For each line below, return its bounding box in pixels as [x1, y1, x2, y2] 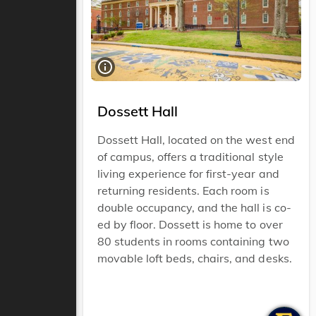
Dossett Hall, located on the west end [97, 133, 295, 147]
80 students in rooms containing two [97, 234, 289, 248]
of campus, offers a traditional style [97, 150, 284, 164]
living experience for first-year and [97, 166, 279, 181]
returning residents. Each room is [97, 183, 269, 197]
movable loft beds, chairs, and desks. [97, 251, 292, 265]
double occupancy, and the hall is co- [97, 200, 291, 214]
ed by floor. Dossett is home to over [97, 217, 283, 231]
